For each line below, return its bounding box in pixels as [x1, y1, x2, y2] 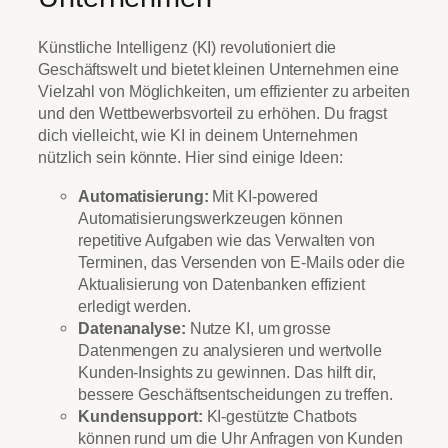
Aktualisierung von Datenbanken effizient [78, 274, 365, 293]
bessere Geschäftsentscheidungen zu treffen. [78, 384, 393, 403]
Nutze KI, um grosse [185, 318, 331, 337]
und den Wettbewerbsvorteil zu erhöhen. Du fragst [38, 104, 388, 123]
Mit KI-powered [208, 186, 318, 205]
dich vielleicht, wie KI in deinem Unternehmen [38, 126, 358, 145]
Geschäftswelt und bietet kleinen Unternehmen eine [38, 60, 400, 79]
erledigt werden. [78, 296, 191, 315]
